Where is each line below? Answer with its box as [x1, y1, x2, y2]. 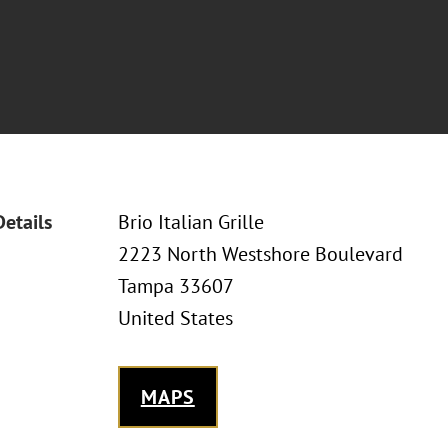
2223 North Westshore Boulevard [117, 241, 403, 267]
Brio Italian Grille [117, 209, 264, 235]
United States [117, 305, 233, 331]
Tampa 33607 [117, 273, 234, 299]
